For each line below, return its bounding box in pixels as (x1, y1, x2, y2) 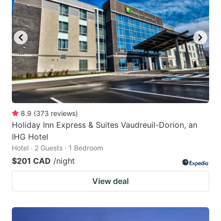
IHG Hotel (12, 131, 48, 142)
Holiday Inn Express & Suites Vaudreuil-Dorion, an (12, 119, 197, 130)
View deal (92, 176, 129, 186)
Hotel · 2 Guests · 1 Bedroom (12, 143, 103, 152)
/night (53, 155, 75, 166)
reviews (51, 109, 75, 117)
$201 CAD (12, 155, 51, 166)
